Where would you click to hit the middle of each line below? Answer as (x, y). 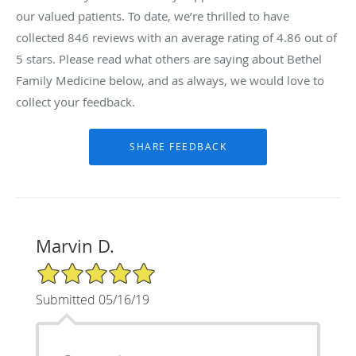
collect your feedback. (75, 101)
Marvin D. (75, 246)
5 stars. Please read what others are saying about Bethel (169, 58)
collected (42, 37)
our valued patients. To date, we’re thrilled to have (153, 15)
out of (319, 37)
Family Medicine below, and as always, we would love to (170, 80)
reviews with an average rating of (183, 37)
